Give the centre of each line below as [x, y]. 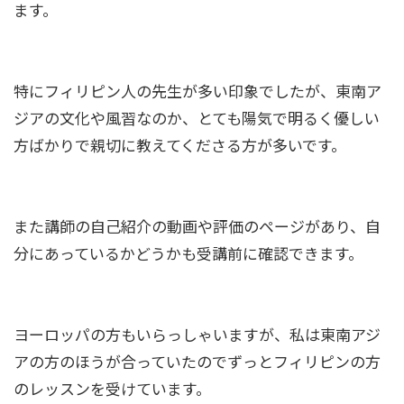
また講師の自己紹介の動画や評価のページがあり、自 [197, 225]
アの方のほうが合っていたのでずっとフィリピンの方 [197, 361]
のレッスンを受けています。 [112, 388]
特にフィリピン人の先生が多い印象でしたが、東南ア [197, 90]
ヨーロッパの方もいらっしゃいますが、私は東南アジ [197, 334]
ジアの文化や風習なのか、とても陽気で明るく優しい [197, 117]
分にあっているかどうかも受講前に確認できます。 [188, 252]
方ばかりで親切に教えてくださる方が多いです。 [180, 144]
